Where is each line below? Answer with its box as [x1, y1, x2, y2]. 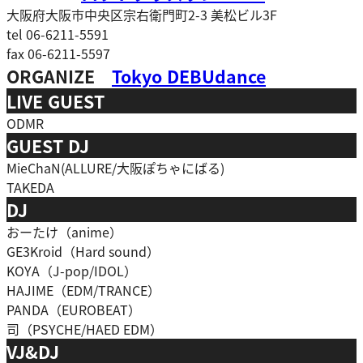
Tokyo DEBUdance [112, 63, 266, 89]
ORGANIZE [6, 63, 112, 89]
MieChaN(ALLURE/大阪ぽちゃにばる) [6, 158, 224, 178]
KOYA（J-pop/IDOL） [6, 261, 137, 281]
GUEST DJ [6, 133, 89, 159]
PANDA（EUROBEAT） [6, 300, 141, 320]
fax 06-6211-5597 [6, 44, 110, 64]
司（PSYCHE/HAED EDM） [6, 319, 163, 340]
